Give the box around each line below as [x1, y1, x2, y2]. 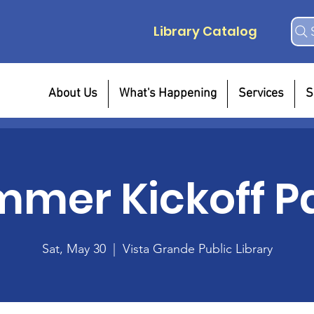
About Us [48, 86, 97, 101]
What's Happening [118, 86, 217, 101]
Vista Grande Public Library [122, 241, 273, 257]
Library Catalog [153, 22, 257, 40]
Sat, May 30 [41, 241, 106, 257]
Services [238, 86, 284, 101]
